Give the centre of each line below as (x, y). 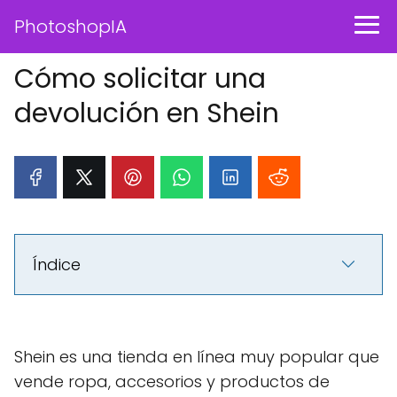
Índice (57, 265)
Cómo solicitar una (140, 79)
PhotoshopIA (70, 27)
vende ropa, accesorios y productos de (172, 381)
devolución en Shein (147, 113)
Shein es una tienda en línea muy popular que (197, 357)
